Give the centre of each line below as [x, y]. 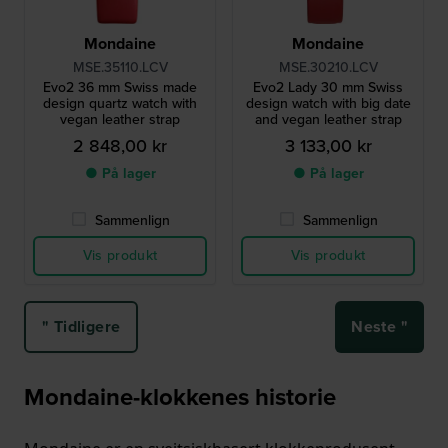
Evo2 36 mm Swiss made [120, 88]
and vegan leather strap [328, 120]
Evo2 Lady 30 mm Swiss [328, 88]
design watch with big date [328, 104]
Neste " [379, 327]
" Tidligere [81, 327]
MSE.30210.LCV [328, 68]
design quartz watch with [120, 104]
